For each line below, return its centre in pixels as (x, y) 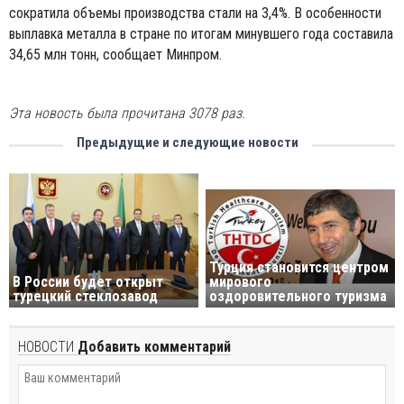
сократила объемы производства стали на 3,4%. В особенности (195, 13)
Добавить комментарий (152, 347)
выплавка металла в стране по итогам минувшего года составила (201, 34)
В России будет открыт (88, 282)
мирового (241, 282)
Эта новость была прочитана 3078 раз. (127, 113)
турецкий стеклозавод (85, 297)
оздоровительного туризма (298, 297)
